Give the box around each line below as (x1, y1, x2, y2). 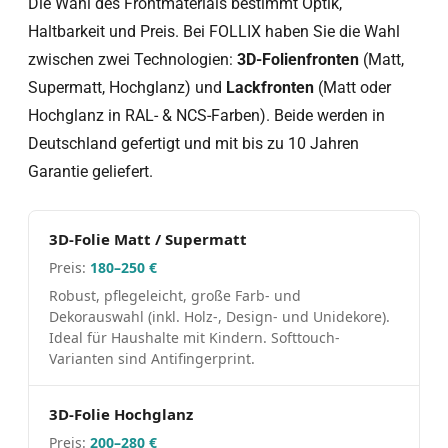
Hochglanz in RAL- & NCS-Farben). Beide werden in (28, 106, 385, 125)
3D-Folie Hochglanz (49, 404, 193, 424)
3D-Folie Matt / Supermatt (49, 229, 247, 249)
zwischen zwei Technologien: (28, 50, 237, 69)
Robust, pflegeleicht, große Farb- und (49, 286, 301, 305)
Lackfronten (226, 78, 314, 97)
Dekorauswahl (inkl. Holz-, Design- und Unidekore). (49, 307, 390, 326)
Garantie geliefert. (28, 162, 153, 181)
